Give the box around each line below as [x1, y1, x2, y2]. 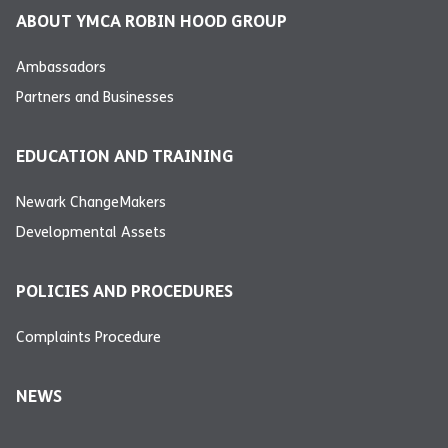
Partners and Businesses [16, 87, 174, 106]
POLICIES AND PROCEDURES [16, 280, 233, 302]
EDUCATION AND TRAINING [16, 145, 234, 167]
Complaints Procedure [16, 327, 161, 346]
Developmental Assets [16, 222, 166, 241]
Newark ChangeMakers [16, 192, 166, 211]
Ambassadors [16, 57, 106, 76]
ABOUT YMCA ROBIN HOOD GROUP [16, 10, 287, 32]
